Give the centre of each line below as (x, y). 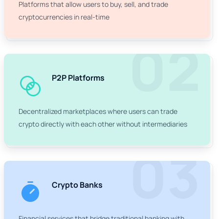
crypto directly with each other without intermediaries (103, 124)
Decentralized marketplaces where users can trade (98, 111)
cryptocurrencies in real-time (64, 17)
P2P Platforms (78, 78)
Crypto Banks (77, 185)
